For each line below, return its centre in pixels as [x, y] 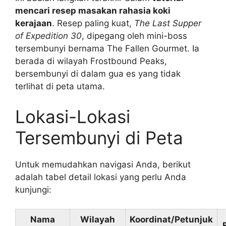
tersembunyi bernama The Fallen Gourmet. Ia [107, 49]
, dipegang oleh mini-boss [134, 36]
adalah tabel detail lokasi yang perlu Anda [101, 177]
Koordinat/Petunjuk [171, 220]
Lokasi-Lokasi [73, 116]
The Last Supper [168, 23]
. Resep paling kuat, [93, 23]
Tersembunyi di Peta [99, 137]
